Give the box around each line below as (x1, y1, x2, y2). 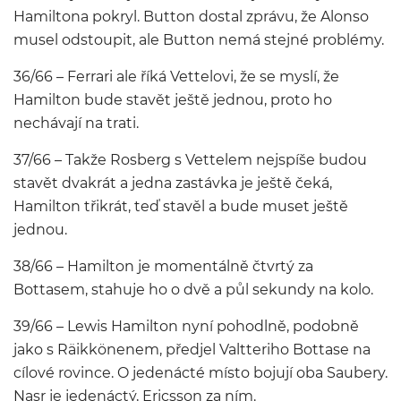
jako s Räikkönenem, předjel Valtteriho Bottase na (13, 341, 371, 358)
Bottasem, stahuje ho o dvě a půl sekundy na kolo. (13, 281, 373, 298)
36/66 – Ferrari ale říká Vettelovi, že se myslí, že (13, 68, 339, 85)
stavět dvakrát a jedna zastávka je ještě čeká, (13, 175, 332, 192)
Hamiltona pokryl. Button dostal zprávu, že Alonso (13, 8, 369, 25)
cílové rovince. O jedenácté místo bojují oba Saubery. (13, 364, 388, 381)
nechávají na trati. (13, 115, 139, 132)
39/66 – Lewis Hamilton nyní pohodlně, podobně (13, 318, 359, 335)
